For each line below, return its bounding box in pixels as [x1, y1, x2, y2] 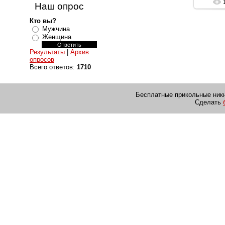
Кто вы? [30, 17, 56, 25]
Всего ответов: [30, 63, 77, 71]
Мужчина [42, 25, 70, 33]
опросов [30, 55, 54, 63]
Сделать [195, 98, 223, 106]
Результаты [30, 48, 65, 56]
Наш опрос [35, 1, 84, 12]
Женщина [42, 33, 71, 41]
